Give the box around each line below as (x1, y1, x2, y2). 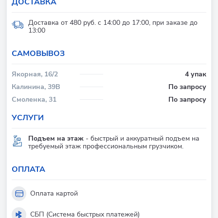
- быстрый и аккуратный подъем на (84, 133, 200, 143)
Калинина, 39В (12, 82, 60, 91)
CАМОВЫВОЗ (12, 48, 65, 59)
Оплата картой (30, 188, 78, 198)
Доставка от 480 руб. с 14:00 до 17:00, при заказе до (28, 18, 198, 27)
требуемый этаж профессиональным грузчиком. (28, 141, 183, 151)
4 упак (185, 69, 206, 79)
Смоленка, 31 (12, 94, 56, 104)
